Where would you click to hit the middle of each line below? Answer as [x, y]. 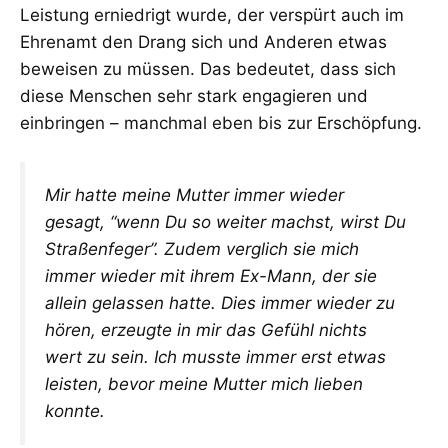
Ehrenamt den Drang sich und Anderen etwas [203, 41]
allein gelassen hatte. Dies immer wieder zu [220, 303]
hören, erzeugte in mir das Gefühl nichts [206, 330]
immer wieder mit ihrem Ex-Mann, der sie [211, 276]
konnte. [75, 411]
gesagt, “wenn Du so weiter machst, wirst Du [225, 222]
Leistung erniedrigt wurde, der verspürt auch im [212, 14]
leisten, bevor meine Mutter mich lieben [204, 384]
